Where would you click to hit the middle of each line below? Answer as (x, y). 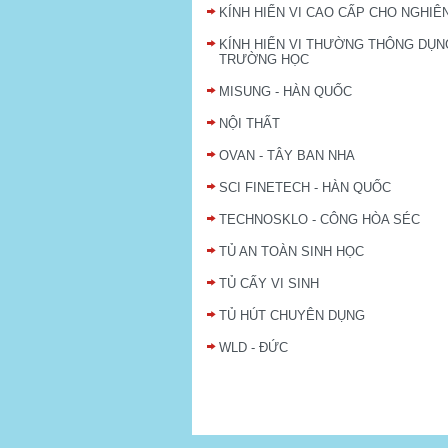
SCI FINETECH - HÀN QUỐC (305, 188)
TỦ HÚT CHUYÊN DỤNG (292, 316)
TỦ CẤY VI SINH (269, 284)
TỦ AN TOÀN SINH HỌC (291, 252)
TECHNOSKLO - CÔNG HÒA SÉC (319, 220)
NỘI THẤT (249, 124)
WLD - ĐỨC (253, 348)
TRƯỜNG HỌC (264, 60)
